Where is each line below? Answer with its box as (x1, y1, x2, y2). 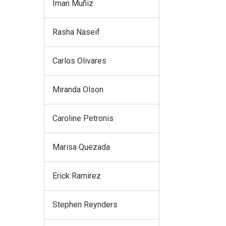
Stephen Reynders (52, 199, 118, 209)
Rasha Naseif (52, 27, 100, 37)
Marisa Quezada (52, 142, 110, 152)
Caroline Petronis (52, 113, 114, 123)
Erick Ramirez (52, 171, 101, 181)
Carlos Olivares (52, 55, 106, 66)
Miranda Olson (52, 84, 103, 94)
